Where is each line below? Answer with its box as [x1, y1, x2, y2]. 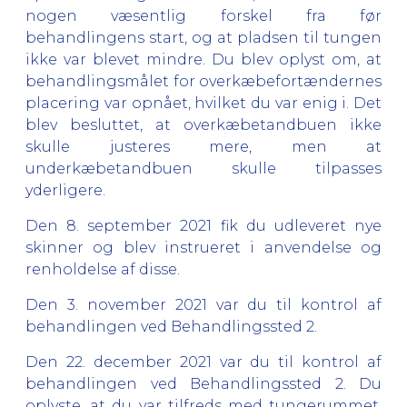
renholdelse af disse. [25, 260, 180, 278]
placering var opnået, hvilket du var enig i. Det [25, 94, 382, 112]
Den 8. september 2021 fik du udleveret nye [25, 216, 382, 234]
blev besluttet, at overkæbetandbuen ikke [25, 115, 382, 134]
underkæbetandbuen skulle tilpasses [25, 159, 382, 177]
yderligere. [25, 181, 105, 199]
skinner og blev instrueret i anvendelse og [25, 238, 382, 256]
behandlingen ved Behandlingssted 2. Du [25, 374, 382, 392]
